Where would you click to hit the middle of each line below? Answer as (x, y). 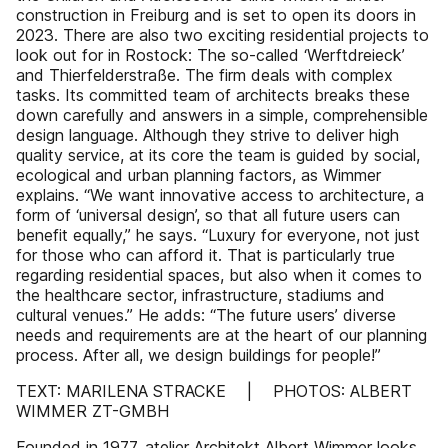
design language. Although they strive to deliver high (207, 135)
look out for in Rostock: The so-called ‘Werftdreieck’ (210, 55)
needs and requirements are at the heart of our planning (221, 335)
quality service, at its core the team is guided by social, (218, 155)
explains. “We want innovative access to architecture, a (220, 195)
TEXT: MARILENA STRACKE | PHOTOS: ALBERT (214, 391)
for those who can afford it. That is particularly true (205, 255)
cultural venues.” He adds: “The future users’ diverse (206, 315)
